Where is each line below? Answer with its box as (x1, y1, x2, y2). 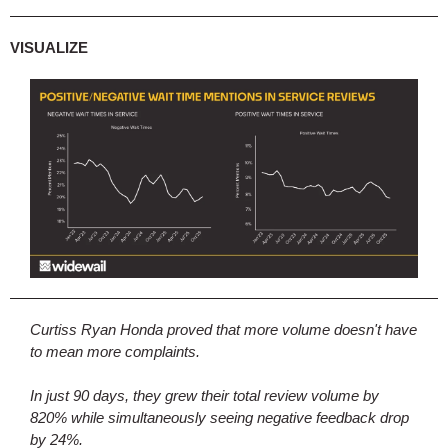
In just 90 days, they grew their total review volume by (30, 387, 379, 404)
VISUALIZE (10, 39, 88, 56)
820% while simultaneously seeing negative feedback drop (30, 409, 409, 426)
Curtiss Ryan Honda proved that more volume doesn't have (30, 321, 417, 338)
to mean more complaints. (30, 343, 200, 360)
